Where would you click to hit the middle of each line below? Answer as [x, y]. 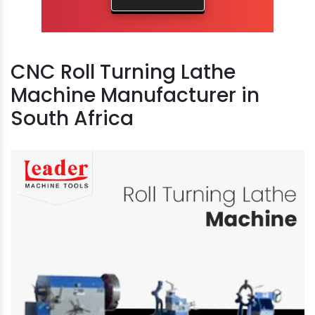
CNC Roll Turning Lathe [123, 72]
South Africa [72, 118]
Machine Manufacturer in [135, 95]
